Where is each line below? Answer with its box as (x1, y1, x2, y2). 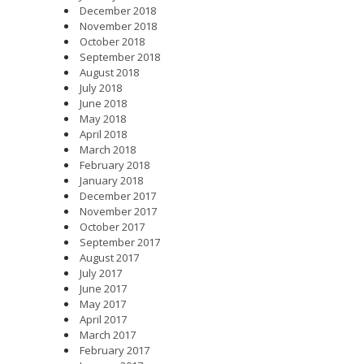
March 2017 (80, 327, 136, 342)
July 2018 (80, 80, 122, 95)
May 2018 (80, 111, 126, 126)
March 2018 (80, 142, 136, 157)
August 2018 (80, 65, 139, 80)
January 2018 (80, 173, 143, 188)
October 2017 (80, 219, 145, 234)
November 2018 (80, 19, 157, 33)
